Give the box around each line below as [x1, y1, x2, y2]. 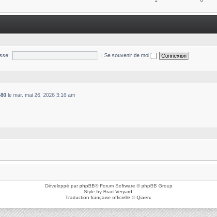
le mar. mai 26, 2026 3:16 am [6, 92, 75, 98]
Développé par [45, 183, 79, 188]
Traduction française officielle [65, 194, 130, 200]
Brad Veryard [103, 188, 132, 194]
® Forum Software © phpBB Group [94, 183, 172, 188]
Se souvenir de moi [104, 52, 151, 58]
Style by [83, 188, 103, 194]
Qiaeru [137, 194, 152, 200]
